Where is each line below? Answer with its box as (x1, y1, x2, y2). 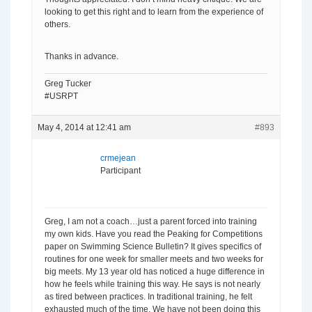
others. (45, 19, 70, 29)
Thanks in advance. (45, 52, 118, 61)
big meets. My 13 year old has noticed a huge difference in (45, 267, 265, 276)
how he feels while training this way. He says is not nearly (45, 279, 260, 289)
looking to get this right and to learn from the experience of (45, 7, 263, 17)
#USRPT (45, 91, 78, 101)
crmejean (100, 153, 136, 163)
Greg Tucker (45, 79, 91, 88)
